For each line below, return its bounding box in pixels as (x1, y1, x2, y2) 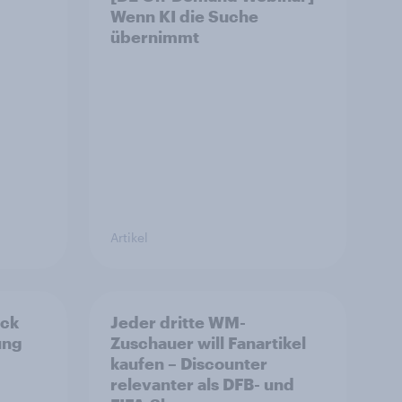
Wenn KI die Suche (110, 6, 258, 27)
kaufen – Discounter (110, 354, 267, 374)
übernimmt (110, 27, 199, 48)
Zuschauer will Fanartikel (110, 333, 306, 354)
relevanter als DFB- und (110, 374, 294, 395)
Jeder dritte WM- (110, 312, 246, 333)
